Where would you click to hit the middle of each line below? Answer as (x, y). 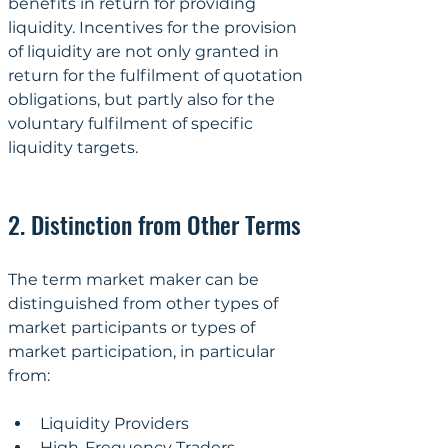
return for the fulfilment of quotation (157, 75)
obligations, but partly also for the (143, 99)
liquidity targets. (73, 147)
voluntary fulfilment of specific (132, 123)
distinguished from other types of (145, 303)
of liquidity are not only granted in (145, 51)
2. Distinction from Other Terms (154, 223)
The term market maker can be (135, 279)
